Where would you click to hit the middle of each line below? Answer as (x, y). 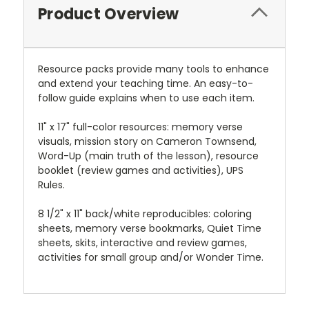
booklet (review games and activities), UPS (141, 170)
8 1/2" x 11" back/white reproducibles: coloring (145, 213)
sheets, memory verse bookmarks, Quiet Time (150, 228)
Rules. (51, 185)
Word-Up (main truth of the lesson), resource (148, 156)
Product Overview (108, 14)
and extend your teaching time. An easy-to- (146, 83)
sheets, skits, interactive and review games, (142, 242)
